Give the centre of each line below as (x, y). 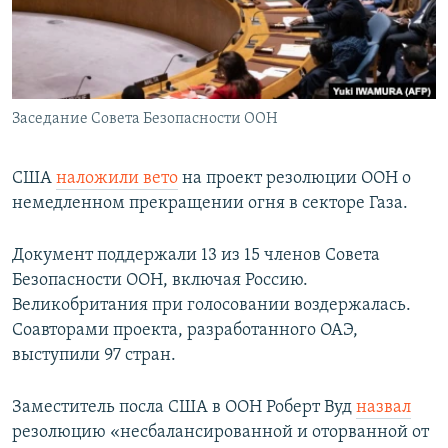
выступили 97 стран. (94, 356)
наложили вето (117, 179)
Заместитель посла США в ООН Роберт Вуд (184, 408)
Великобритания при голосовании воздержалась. (211, 306)
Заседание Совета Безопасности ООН (145, 119)
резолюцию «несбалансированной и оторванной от (220, 433)
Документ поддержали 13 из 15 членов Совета (196, 256)
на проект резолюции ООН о (294, 179)
